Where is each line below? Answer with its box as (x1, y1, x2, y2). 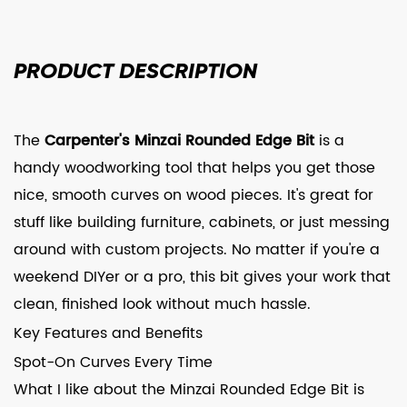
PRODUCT (14, 57, 119, 84)
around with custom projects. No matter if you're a (14, 238, 380, 262)
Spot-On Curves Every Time (14, 351, 213, 374)
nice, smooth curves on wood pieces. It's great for (14, 184, 373, 207)
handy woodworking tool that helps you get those (14, 156, 375, 180)
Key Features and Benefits (14, 322, 203, 345)
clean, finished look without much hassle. (14, 293, 311, 316)
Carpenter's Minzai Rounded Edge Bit (45, 129, 314, 153)
